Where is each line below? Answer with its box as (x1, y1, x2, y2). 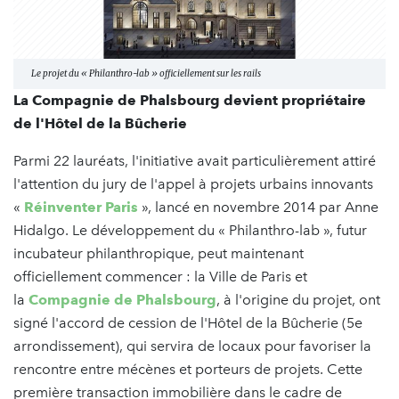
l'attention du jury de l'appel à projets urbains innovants (13, 175, 373, 193)
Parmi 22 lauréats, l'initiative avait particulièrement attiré (13, 152, 376, 170)
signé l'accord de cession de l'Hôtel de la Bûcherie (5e (13, 314, 362, 332)
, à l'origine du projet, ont (216, 291, 380, 309)
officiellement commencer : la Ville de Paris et (13, 268, 307, 286)
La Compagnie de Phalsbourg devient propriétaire (13, 92, 366, 110)
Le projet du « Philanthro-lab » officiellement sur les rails (31, 68, 261, 80)
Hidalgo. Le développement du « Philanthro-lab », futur (13, 222, 367, 240)
